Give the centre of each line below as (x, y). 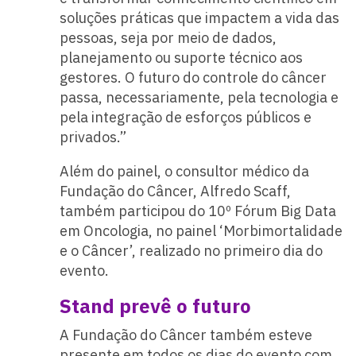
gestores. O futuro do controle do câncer (193, 77)
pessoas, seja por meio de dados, (168, 37)
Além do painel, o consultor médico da (184, 171)
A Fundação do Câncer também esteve (186, 335)
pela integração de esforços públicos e (185, 117)
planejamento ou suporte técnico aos (181, 57)
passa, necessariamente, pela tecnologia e (199, 97)
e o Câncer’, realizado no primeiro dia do (191, 250)
